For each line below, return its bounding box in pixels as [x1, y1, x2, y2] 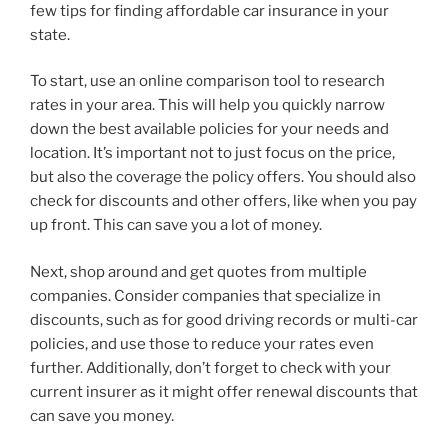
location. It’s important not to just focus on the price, [30, 144, 395, 163]
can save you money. [30, 406, 174, 425]
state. [30, 25, 70, 44]
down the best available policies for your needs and [30, 120, 389, 139]
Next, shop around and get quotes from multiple [30, 262, 367, 281]
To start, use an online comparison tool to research [30, 72, 385, 91]
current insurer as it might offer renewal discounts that [30, 382, 418, 401]
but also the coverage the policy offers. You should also [30, 168, 416, 187]
